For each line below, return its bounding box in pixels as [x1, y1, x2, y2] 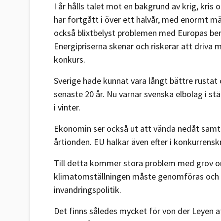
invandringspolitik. [54, 184, 121, 195]
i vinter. [54, 101, 80, 113]
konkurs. [54, 53, 85, 65]
